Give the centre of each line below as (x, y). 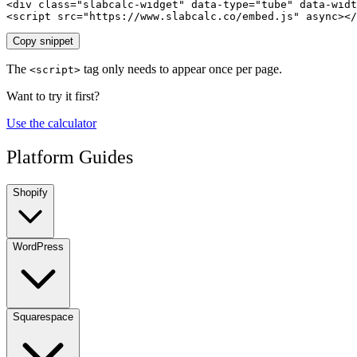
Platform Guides (70, 157)
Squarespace (43, 316)
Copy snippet (43, 41)
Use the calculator (51, 123)
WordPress (38, 246)
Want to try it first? (53, 96)
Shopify (30, 192)
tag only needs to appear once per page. (181, 69)
